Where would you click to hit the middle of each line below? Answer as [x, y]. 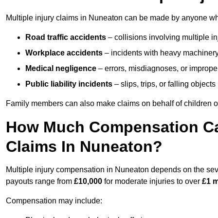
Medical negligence [61, 69]
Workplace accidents [64, 53]
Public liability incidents [69, 84]
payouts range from [40, 182]
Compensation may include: [54, 201]
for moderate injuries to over [152, 182]
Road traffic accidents [66, 37]
